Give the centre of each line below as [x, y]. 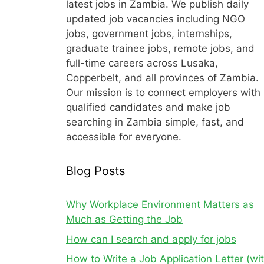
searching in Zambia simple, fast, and [155, 122]
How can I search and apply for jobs [151, 239]
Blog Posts [95, 171]
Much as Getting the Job [124, 219]
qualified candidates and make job [148, 107]
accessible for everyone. [124, 137]
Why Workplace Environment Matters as [160, 204]
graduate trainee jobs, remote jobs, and [160, 48]
